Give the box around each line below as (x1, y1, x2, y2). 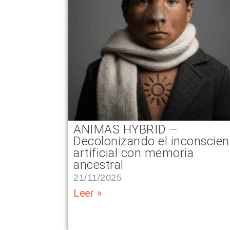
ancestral (73, 157, 124, 172)
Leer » (73, 187, 102, 199)
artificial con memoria (73, 145, 194, 160)
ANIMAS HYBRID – (73, 122, 178, 137)
